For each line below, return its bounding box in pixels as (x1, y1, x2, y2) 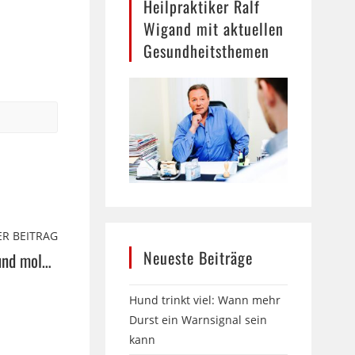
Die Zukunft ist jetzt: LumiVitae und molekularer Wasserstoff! (42, 248, 52, 273)
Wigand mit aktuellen (143, 16, 284, 40)
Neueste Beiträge (143, 245, 254, 269)
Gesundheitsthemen (143, 38, 270, 63)
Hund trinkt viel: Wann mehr (129, 292, 281, 307)
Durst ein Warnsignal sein (129, 311, 268, 327)
